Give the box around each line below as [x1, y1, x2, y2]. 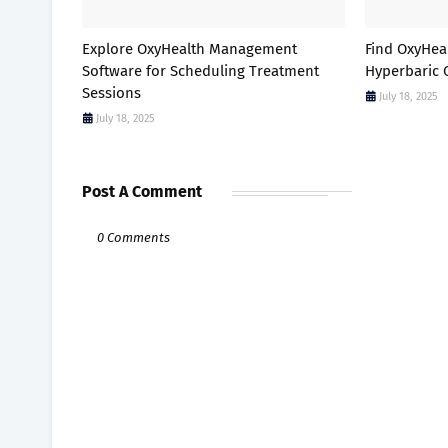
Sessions [82, 83, 141, 102]
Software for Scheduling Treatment [82, 61, 319, 80]
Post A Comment [82, 181, 202, 201]
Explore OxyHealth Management [82, 39, 297, 58]
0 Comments [97, 229, 170, 245]
